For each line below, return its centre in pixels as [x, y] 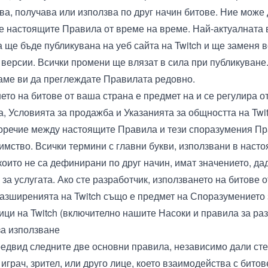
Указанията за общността [180, 112]
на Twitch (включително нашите [87, 213]
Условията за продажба [61, 112]
